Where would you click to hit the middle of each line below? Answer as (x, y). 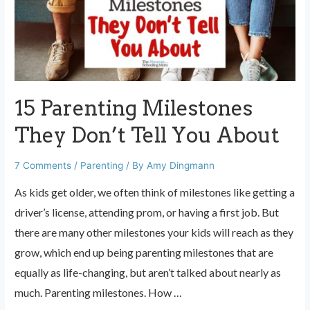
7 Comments (43, 166)
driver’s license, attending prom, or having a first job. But (147, 212)
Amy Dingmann (181, 166)
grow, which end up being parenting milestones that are (144, 253)
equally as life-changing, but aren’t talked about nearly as (148, 273)
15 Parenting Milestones (134, 108)
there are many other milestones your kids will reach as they (154, 232)
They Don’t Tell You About (147, 135)
